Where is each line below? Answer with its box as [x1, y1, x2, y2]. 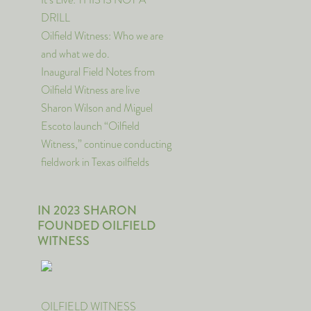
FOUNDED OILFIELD [37, 217, 155, 235]
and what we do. [41, 46, 110, 62]
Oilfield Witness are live [41, 82, 140, 98]
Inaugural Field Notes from [41, 64, 155, 80]
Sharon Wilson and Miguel [41, 100, 153, 116]
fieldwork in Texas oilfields [41, 154, 149, 170]
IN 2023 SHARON [37, 201, 137, 219]
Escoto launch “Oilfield [41, 118, 140, 134]
